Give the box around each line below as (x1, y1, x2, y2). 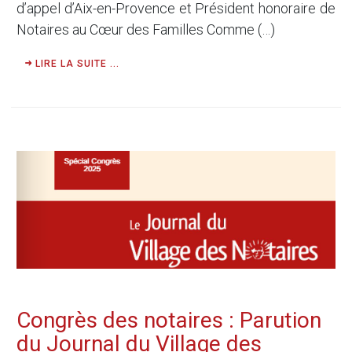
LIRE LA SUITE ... (32, 57, 119, 69)
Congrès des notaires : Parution (16, 306, 321, 333)
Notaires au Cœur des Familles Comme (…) (16, 20, 275, 38)
